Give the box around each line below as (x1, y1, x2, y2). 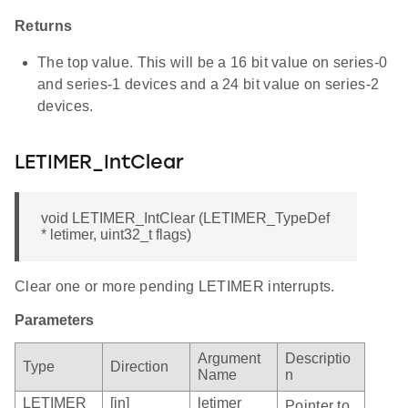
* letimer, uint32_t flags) (41, 227, 191, 243)
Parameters (15, 312, 94, 329)
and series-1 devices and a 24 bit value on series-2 (37, 76, 380, 93)
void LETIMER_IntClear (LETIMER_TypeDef (41, 210, 330, 227)
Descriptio (285, 351, 351, 367)
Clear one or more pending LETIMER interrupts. (15, 279, 335, 295)
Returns (15, 18, 73, 35)
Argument (198, 351, 260, 367)
